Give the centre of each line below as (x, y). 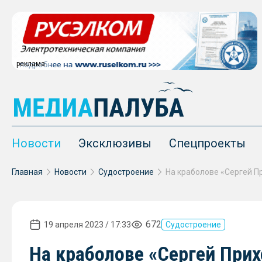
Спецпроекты (207, 143)
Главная (27, 172)
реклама (31, 64)
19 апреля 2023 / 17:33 (87, 225)
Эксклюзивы (115, 143)
